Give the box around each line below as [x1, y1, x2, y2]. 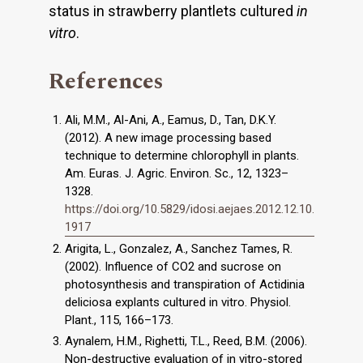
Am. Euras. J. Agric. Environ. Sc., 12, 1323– [65, 166, 288, 181]
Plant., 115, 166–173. [65, 312, 173, 327]
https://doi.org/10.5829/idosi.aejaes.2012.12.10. [65, 202, 314, 217]
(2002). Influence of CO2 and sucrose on [65, 258, 281, 274]
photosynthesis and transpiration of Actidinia [65, 276, 305, 292]
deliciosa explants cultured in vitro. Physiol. [65, 294, 291, 310]
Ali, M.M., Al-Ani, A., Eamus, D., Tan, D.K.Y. [65, 113, 276, 128]
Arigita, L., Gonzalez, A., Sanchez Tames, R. [65, 241, 293, 256]
